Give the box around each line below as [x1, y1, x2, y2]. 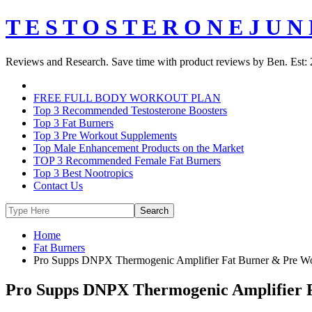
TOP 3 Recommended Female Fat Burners [33, 154, 221, 166]
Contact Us [33, 179, 83, 192]
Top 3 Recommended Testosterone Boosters [33, 104, 227, 116]
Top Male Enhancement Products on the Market [33, 141, 244, 154]
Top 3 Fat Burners [33, 116, 114, 129]
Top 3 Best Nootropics [33, 166, 133, 179]
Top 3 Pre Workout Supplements [33, 129, 177, 141]
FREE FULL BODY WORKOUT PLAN [33, 91, 221, 104]
